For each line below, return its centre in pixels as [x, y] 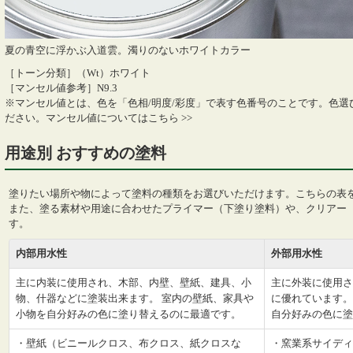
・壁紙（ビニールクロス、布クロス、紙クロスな [128, 344]
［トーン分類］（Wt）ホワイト [78, 73]
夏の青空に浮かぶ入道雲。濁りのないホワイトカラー [128, 50]
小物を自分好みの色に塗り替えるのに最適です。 [128, 314]
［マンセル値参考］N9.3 [61, 88]
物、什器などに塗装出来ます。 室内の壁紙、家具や [135, 299]
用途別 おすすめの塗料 [85, 153]
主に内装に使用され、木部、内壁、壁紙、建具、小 [134, 283]
